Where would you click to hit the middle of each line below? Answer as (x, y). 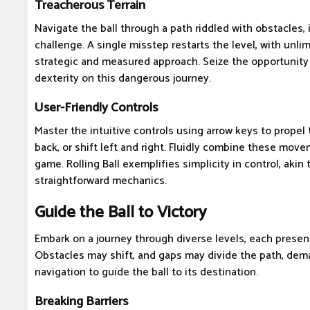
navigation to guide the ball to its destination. (146, 273)
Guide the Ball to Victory (120, 213)
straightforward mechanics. (101, 181)
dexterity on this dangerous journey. (123, 79)
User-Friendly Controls (96, 108)
